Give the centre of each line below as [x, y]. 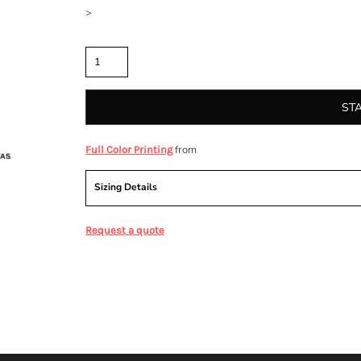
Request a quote [125, 230]
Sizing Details [126, 187]
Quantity [105, 38]
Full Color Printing [129, 150]
